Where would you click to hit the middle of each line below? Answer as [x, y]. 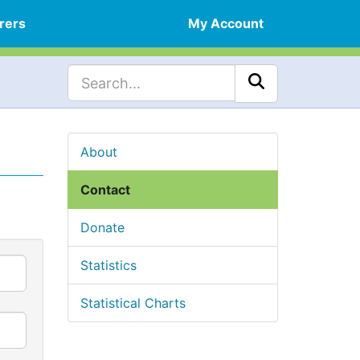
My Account [226, 23]
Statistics [108, 265]
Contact [105, 190]
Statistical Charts [133, 303]
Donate [102, 227]
